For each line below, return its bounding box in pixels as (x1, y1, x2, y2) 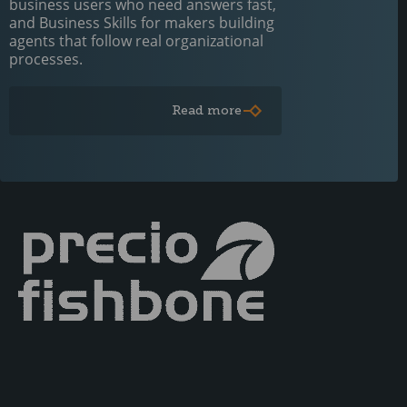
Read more (172, 103, 242, 118)
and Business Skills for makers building (9, 13, 274, 33)
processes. (9, 49, 83, 69)
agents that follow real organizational (9, 31, 263, 51)
